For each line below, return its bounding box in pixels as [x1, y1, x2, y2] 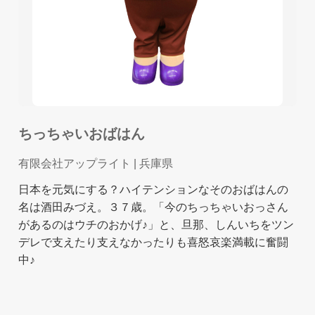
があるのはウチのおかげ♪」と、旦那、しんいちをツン [18, 219, 294, 231]
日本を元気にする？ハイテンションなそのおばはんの [18, 184, 288, 196]
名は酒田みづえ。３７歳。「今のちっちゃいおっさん [18, 201, 288, 214]
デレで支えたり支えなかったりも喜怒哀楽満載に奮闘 [18, 236, 288, 249]
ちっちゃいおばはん [18, 126, 145, 142]
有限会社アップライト [18, 157, 131, 170]
